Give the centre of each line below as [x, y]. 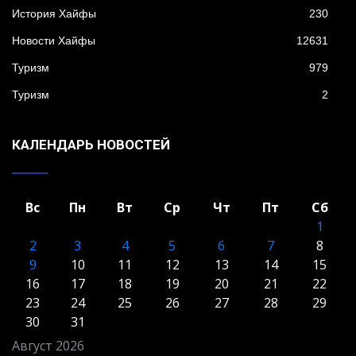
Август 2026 [48, 345]
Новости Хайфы [54, 40]
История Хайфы [54, 13]
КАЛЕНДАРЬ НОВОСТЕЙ [91, 144]
